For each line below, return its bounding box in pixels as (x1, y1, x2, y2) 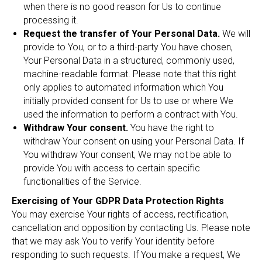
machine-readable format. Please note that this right (23, 68, 236, 80)
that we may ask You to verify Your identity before (12, 236, 215, 247)
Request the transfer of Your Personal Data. (23, 28, 220, 39)
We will (220, 28, 250, 39)
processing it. (23, 15, 78, 26)
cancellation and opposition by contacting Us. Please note (12, 222, 250, 233)
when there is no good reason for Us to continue (23, 1, 221, 12)
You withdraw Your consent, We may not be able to (23, 149, 232, 160)
